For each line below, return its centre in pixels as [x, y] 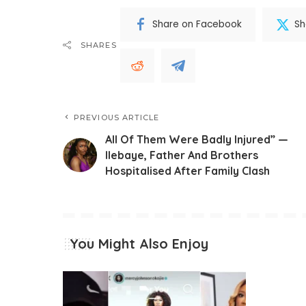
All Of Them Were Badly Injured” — [197, 139]
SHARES [99, 45]
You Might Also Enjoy [139, 243]
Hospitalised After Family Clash [187, 170]
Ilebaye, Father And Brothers [182, 155]
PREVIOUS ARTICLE [117, 117]
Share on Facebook [197, 25]
